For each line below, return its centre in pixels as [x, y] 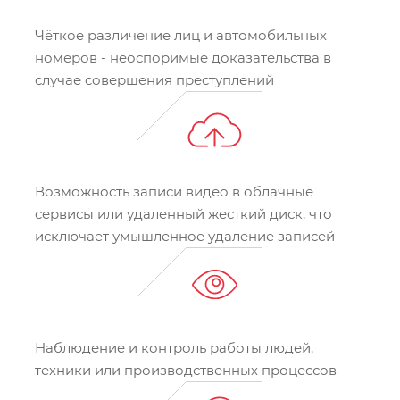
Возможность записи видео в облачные [174, 192]
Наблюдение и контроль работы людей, [174, 348]
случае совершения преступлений [154, 80]
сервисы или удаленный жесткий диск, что [183, 214]
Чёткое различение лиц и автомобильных [181, 36]
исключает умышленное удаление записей [185, 237]
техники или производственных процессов [186, 371]
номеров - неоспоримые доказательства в [183, 58]
